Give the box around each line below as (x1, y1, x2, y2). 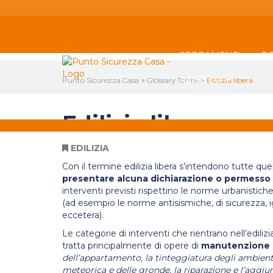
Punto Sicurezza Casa (62, 76, 139, 85)
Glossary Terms (147, 76, 199, 85)
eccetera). (62, 210, 104, 221)
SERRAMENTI (180, 50, 243, 61)
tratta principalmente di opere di (62, 240, 201, 251)
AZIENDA (180, 74, 224, 85)
